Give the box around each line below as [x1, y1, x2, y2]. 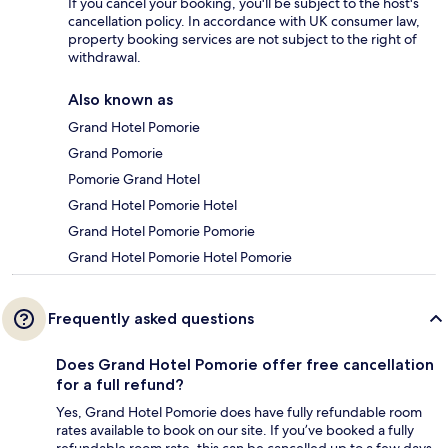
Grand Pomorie [68, 144, 163, 163]
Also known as [68, 90, 173, 110]
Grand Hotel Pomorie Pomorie [68, 222, 255, 241]
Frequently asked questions [48, 309, 254, 329]
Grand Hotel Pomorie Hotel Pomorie [68, 248, 292, 267]
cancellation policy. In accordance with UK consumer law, [68, 12, 420, 31]
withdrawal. [68, 48, 141, 67]
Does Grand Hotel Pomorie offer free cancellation [56, 355, 434, 375]
